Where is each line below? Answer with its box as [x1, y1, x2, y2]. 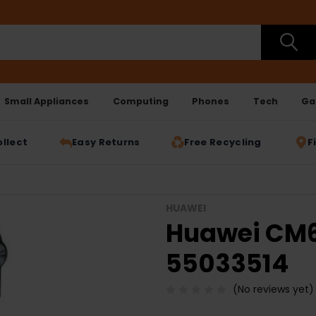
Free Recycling [183, 135, 262, 150]
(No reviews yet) [232, 282, 314, 297]
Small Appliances [4, 95, 90, 107]
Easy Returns [72, 135, 140, 150]
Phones [192, 95, 230, 107]
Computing [112, 95, 169, 107]
